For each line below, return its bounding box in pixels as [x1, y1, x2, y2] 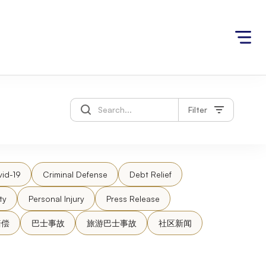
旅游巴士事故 [86, 217, 137, 228]
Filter [188, 104, 207, 115]
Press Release [106, 193, 160, 204]
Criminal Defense [42, 169, 107, 179]
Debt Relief [129, 169, 172, 179]
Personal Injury [28, 193, 84, 204]
